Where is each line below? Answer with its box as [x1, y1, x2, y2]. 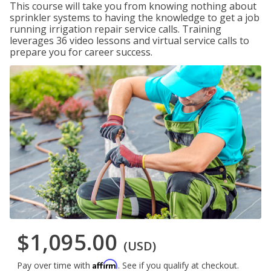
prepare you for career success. [10, 45, 152, 59]
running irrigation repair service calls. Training [10, 22, 221, 36]
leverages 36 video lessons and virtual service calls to [10, 34, 249, 47]
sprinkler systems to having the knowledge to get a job [10, 11, 260, 24]
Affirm [93, 259, 118, 270]
